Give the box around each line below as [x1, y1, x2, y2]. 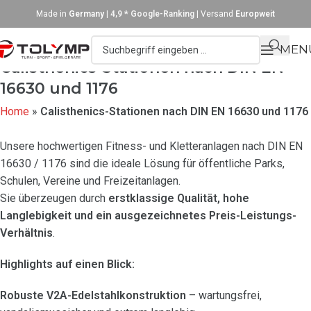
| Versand [194, 9, 235, 19]
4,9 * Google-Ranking [110, 9, 194, 19]
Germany [69, 9, 106, 19]
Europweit [235, 9, 275, 19]
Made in [36, 9, 69, 19]
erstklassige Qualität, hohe [108, 192, 249, 205]
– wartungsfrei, [186, 289, 262, 302]
